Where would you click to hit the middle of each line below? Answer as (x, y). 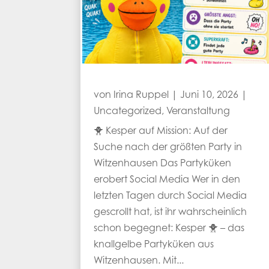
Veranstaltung (198, 111)
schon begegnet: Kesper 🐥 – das (169, 228)
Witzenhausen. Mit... (139, 261)
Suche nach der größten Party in (168, 147)
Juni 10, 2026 (210, 95)
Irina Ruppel (141, 95)
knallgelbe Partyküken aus (154, 245)
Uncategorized (128, 111)
